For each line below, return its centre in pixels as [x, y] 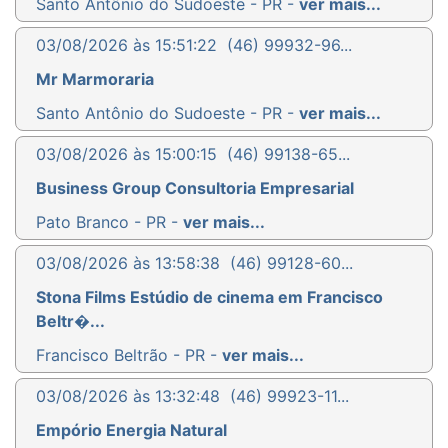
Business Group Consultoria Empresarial [195, 187]
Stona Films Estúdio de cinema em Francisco [209, 296]
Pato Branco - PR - [109, 221]
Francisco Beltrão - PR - [129, 354]
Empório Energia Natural [131, 429]
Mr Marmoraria [95, 78]
